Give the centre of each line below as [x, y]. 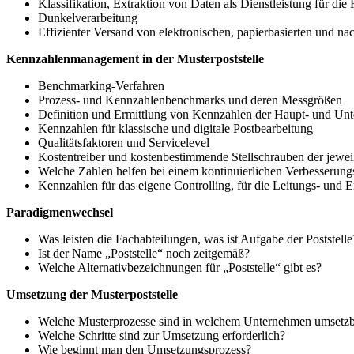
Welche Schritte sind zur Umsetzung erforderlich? [162, 336]
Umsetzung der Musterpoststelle [92, 295]
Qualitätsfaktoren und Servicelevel [124, 143]
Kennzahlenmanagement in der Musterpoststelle [135, 59]
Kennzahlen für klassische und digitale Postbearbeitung [175, 129]
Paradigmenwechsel [60, 213]
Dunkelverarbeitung [88, 18]
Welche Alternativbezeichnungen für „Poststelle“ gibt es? [180, 268]
